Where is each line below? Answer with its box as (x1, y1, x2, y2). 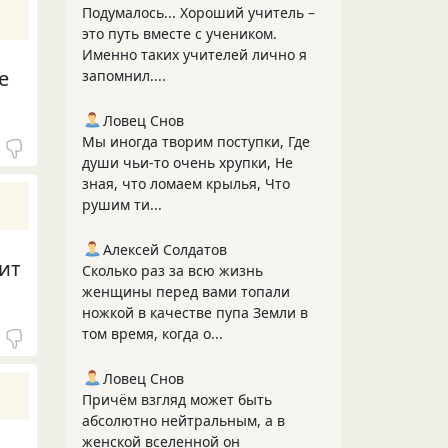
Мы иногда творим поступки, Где (82, 132, 310, 151)
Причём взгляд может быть (82, 390, 272, 409)
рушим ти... (82, 195, 162, 214)
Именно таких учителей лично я (82, 45, 307, 64)
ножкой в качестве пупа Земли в (82, 303, 308, 322)
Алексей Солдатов (103, 240, 227, 259)
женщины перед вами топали (82, 282, 290, 301)
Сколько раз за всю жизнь (82, 261, 263, 280)
